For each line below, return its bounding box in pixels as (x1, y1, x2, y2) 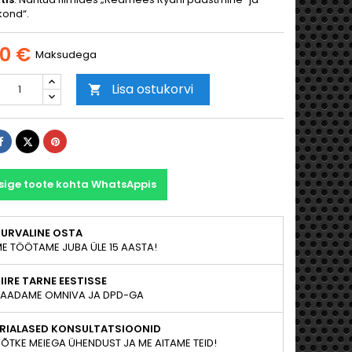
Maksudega (35, 47, 97, 62)
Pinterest (58, 133, 104, 148)
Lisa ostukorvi (112, 80, 193, 98)
